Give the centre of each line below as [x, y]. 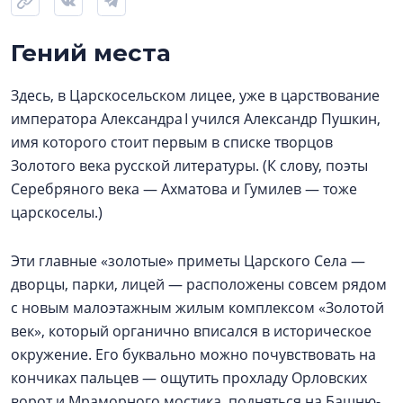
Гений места [91, 53]
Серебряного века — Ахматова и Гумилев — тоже [184, 189]
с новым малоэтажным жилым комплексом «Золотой [197, 308]
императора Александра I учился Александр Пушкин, [196, 119]
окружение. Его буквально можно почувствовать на [193, 354]
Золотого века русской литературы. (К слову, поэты [189, 166]
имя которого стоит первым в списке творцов [172, 142]
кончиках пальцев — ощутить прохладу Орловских [189, 378]
